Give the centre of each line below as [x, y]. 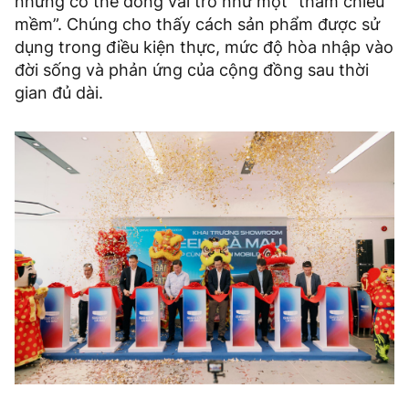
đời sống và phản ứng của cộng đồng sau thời [192, 69]
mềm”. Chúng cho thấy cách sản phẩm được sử [197, 24]
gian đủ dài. [59, 92]
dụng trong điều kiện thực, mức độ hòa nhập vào [204, 47]
